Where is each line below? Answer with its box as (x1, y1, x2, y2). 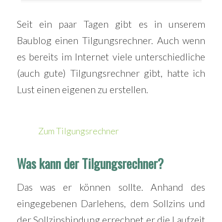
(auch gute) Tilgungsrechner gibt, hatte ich (16, 67, 206, 79)
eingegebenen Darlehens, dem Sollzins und (16, 197, 206, 209)
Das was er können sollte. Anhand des (16, 181, 206, 193)
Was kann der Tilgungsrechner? (16, 154, 164, 173)
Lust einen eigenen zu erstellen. (16, 83, 148, 95)
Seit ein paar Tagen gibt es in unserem (16, 18, 206, 30)
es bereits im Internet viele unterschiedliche (16, 51, 206, 62)
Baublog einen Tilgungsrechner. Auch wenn (16, 34, 206, 46)
